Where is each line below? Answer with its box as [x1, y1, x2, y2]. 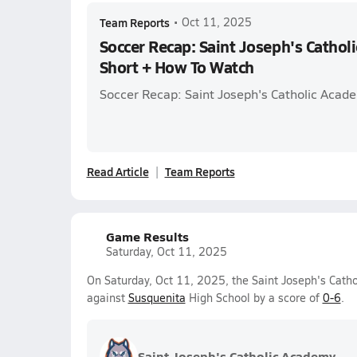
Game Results [105, 227, 189, 245]
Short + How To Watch [99, 56, 254, 78]
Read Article [86, 163, 149, 179]
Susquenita [127, 290, 186, 305]
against [86, 290, 128, 305]
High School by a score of [185, 290, 323, 305]
